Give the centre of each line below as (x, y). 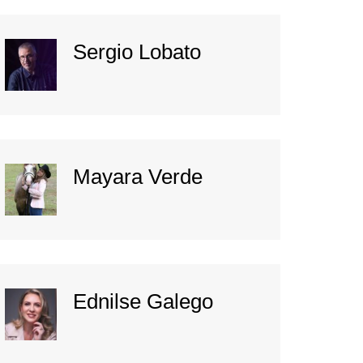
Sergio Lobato (137, 52)
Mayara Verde (138, 177)
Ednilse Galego (143, 302)
